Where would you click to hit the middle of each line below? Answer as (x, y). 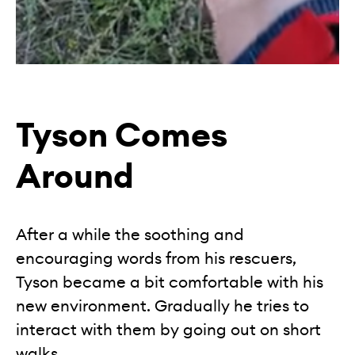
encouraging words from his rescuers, (156, 259)
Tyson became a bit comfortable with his (170, 282)
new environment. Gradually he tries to (162, 306)
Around (75, 177)
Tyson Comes (122, 136)
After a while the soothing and (130, 235)
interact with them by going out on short (168, 330)
